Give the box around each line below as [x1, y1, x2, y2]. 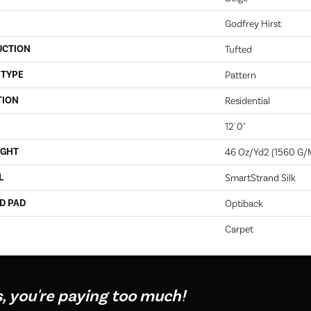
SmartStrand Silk [225, 172, 296, 183]
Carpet [225, 224, 253, 235]
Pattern [225, 69, 256, 81]
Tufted [225, 44, 252, 55]
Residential [225, 95, 270, 106]
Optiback [225, 198, 263, 209]
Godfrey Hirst [225, 18, 281, 29]
